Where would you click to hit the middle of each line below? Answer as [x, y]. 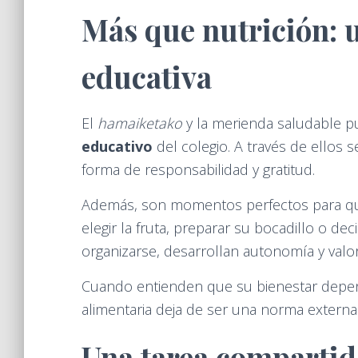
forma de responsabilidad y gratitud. [198, 169]
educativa [147, 76]
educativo [117, 146]
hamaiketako [140, 123]
